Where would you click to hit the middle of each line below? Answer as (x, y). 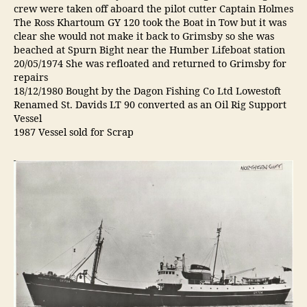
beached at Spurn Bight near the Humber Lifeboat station (149, 50)
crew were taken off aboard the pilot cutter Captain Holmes (153, 9)
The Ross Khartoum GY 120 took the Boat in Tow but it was (150, 23)
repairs (31, 78)
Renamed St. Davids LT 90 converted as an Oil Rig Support (150, 105)
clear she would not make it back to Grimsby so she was (144, 37)
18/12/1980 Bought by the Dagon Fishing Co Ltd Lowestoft (149, 91)
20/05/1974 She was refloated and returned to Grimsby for (150, 64)
